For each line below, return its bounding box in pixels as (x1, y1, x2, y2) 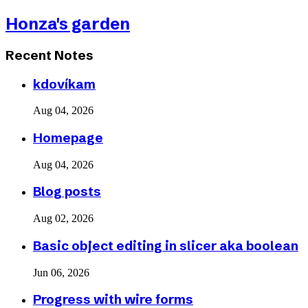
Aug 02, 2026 (33, 212, 93, 225)
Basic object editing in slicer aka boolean (33, 237, 298, 254)
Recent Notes (5, 47, 93, 63)
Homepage (33, 129, 103, 146)
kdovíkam (33, 76, 96, 92)
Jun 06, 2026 (33, 266, 89, 278)
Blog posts (33, 184, 101, 200)
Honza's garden (5, 13, 130, 34)
